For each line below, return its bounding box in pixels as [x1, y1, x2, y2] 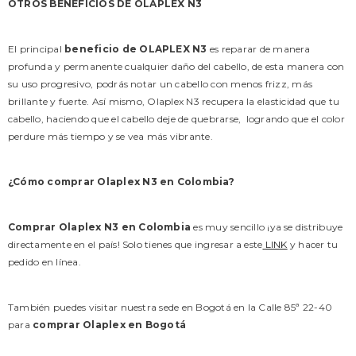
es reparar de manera [209, 43, 311, 56]
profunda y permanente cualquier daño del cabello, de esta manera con [8, 60, 345, 73]
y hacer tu [289, 238, 339, 251]
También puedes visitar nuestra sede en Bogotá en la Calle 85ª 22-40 [8, 301, 333, 314]
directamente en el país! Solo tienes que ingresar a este [8, 238, 263, 251]
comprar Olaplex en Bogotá [33, 319, 187, 331]
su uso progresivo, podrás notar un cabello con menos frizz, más [8, 78, 313, 91]
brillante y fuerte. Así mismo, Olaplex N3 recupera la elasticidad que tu [8, 95, 340, 108]
